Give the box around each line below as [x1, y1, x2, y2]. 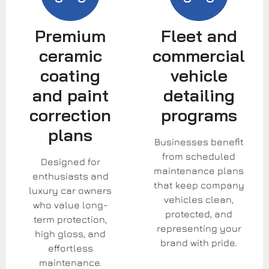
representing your [156, 222, 241, 234]
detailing [163, 84, 235, 106]
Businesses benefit [154, 136, 244, 147]
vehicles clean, [164, 193, 234, 205]
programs [160, 104, 237, 125]
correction [29, 104, 111, 125]
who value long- [32, 199, 108, 210]
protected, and [165, 208, 232, 219]
